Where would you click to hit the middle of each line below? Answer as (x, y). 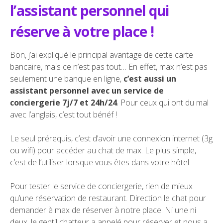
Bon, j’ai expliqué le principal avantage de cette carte (102, 55)
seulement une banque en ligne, (67, 79)
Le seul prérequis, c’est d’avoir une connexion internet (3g (111, 139)
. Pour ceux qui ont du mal (163, 103)
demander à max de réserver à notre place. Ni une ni (103, 210)
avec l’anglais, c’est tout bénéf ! (63, 115)
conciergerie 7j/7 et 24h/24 (63, 103)
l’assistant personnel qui (90, 11)
